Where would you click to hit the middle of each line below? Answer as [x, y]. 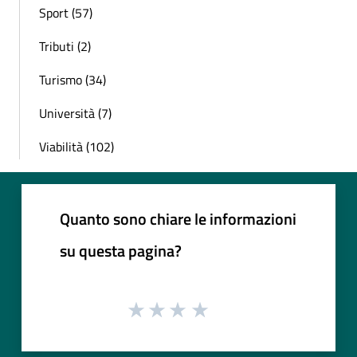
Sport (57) [66, 13]
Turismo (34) [73, 80]
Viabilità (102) [76, 147]
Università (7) [75, 114]
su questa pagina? [121, 251]
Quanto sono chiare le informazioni [178, 219]
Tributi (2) [65, 47]
